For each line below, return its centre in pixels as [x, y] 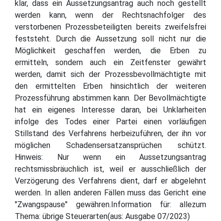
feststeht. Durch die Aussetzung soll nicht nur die [110, 38]
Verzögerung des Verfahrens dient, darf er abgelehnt [110, 181]
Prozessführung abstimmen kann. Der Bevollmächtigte [110, 98]
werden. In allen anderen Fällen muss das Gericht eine [110, 192]
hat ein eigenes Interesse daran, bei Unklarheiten [110, 110]
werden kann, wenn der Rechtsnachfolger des [110, 15]
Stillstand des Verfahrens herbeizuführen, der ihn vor [110, 133]
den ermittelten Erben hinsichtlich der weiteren [110, 86]
